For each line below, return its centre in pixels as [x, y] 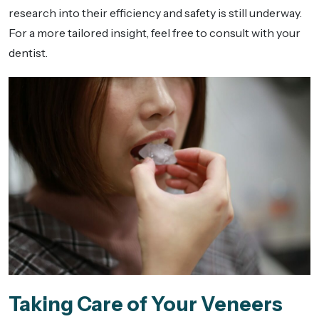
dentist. [28, 53]
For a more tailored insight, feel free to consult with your [155, 33]
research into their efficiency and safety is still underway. [155, 13]
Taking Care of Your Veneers [146, 304]
